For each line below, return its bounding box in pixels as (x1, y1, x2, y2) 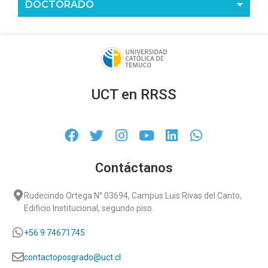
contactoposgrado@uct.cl (24, 252, 121, 262)
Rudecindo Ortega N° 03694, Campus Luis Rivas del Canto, (24, 190, 242, 200)
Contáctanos (95, 160, 173, 175)
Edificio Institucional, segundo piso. (24, 203, 154, 213)
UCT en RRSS (92, 86, 176, 103)
